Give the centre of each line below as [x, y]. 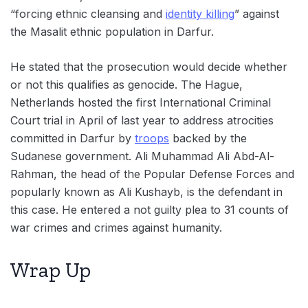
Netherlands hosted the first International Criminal [141, 102]
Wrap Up [51, 270]
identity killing [200, 13]
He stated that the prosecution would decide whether [149, 66]
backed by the [208, 138]
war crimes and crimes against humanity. [116, 227]
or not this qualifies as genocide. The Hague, [126, 84]
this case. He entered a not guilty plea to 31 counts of [150, 209]
